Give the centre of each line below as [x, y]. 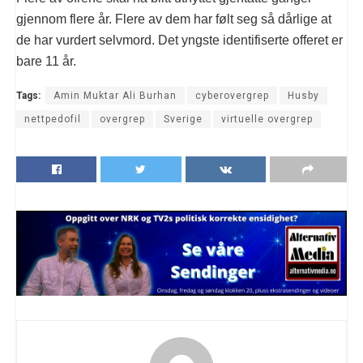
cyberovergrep [232, 95]
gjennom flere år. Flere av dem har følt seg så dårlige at [174, 19]
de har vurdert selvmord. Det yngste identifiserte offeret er [179, 40]
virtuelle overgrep [267, 119]
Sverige [183, 119]
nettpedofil [53, 119]
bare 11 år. [46, 61]
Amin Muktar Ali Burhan [115, 95]
